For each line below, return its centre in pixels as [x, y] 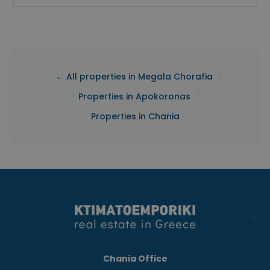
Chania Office [135, 259]
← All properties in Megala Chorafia [134, 77]
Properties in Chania [135, 117]
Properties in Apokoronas [134, 97]
